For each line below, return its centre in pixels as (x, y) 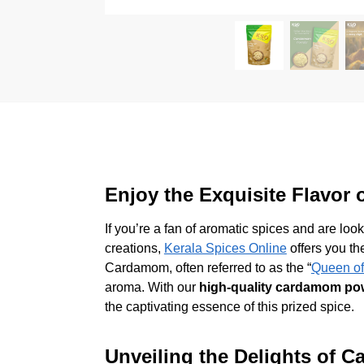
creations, (134, 248)
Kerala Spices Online (225, 248)
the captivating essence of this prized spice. (229, 306)
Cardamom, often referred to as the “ (208, 267)
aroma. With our (152, 287)
